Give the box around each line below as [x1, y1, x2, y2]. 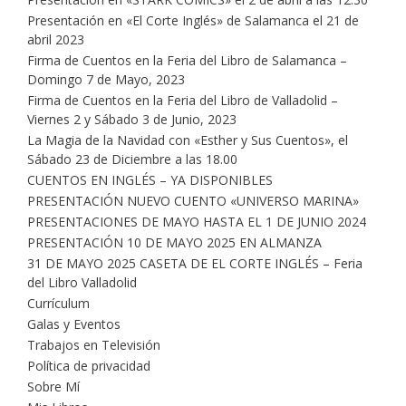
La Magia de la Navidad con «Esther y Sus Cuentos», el [27, 130, 348, 149]
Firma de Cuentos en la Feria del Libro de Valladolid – [27, 91, 338, 109]
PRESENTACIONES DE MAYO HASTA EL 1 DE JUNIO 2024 [27, 212, 366, 230]
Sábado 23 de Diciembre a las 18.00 [27, 150, 237, 168]
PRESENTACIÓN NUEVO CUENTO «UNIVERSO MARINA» [27, 191, 359, 209]
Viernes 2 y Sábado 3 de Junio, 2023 [27, 110, 237, 128]
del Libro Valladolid [27, 273, 137, 291]
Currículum [27, 294, 90, 312]
